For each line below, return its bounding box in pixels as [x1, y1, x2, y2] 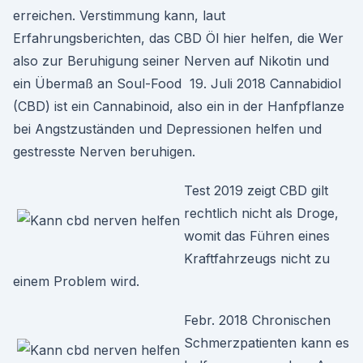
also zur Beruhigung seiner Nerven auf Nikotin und [13, 53, 329, 69]
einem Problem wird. [13, 273, 139, 289]
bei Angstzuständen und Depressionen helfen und [13, 121, 322, 137]
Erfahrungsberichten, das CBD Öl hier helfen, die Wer [13, 30, 344, 46]
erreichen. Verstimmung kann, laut [13, 7, 225, 23]
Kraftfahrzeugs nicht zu [184, 250, 330, 267]
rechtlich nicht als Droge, [184, 205, 339, 221]
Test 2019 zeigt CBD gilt [184, 182, 328, 199]
